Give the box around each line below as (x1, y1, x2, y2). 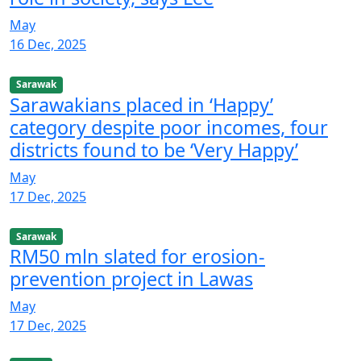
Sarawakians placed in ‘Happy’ (10, 91, 273, 118)
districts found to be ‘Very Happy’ (10, 136, 298, 163)
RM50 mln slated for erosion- (10, 243, 265, 269)
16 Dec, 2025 (10, 35, 86, 54)
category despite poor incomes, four (10, 114, 328, 140)
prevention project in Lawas (10, 265, 253, 292)
